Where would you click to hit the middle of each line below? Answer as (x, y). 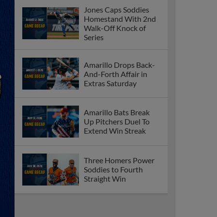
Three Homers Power (119, 160)
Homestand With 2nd (120, 19)
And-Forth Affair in (116, 74)
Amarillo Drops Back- (119, 64)
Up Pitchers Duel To (117, 122)
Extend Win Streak (115, 131)
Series (94, 37)
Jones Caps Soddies (116, 10)
